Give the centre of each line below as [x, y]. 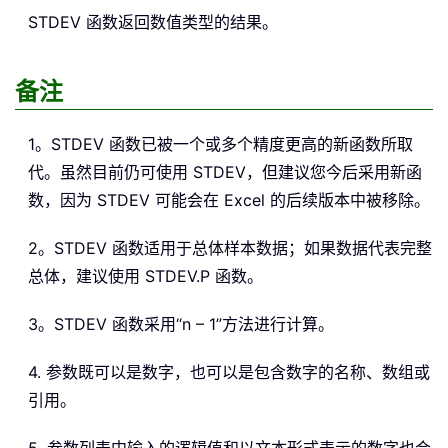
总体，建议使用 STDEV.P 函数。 [145, 276]
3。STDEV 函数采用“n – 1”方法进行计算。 [181, 324]
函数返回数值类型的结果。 [179, 22]
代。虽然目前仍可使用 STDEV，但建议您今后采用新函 [225, 172]
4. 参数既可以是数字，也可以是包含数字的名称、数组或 [229, 372]
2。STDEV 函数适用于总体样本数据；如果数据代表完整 [230, 248]
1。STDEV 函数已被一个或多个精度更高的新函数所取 [220, 144]
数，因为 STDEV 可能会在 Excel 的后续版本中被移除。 [229, 200]
